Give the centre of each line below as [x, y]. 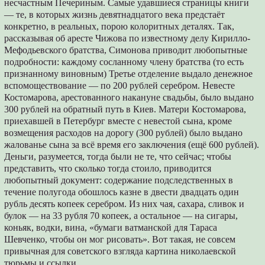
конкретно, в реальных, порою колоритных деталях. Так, [119, 26]
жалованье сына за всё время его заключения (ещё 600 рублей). [132, 144]
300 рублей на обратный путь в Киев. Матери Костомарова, [125, 109]
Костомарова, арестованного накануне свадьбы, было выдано [129, 97]
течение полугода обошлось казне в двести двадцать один [122, 192]
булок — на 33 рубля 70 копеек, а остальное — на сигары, [121, 215]
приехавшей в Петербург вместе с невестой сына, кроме [118, 121]
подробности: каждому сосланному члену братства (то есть [124, 62]
